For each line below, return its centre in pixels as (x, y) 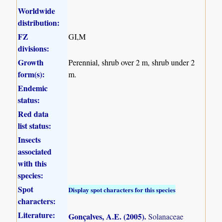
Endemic (33, 88)
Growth (31, 62)
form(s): (31, 74)
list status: (35, 125)
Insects (29, 139)
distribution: (39, 22)
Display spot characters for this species (122, 189)
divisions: (34, 48)
